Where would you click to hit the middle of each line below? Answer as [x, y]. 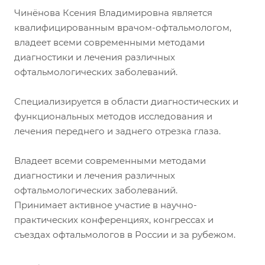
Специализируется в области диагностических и [126, 102]
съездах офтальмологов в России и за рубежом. [125, 235]
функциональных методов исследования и [113, 117]
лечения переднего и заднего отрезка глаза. [117, 131]
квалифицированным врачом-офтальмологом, [123, 28]
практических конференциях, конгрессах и [114, 220]
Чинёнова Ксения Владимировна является [113, 13]
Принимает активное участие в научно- [106, 205]
